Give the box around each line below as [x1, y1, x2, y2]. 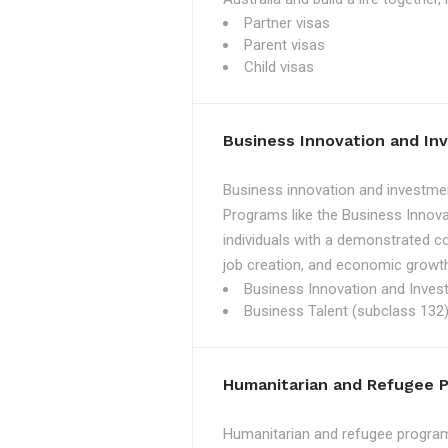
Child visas [244, 58, 314, 76]
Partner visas [244, 14, 330, 32]
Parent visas [244, 36, 325, 54]
